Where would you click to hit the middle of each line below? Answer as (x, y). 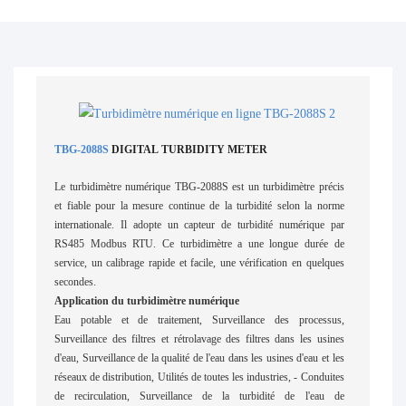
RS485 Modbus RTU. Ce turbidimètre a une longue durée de (199, 243)
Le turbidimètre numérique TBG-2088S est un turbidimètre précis (199, 186)
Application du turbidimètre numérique (147, 300)
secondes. (76, 281)
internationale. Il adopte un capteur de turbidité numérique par (199, 224)
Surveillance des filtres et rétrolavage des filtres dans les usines (199, 338)
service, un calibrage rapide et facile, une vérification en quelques (199, 262)
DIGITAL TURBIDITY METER (190, 149)
